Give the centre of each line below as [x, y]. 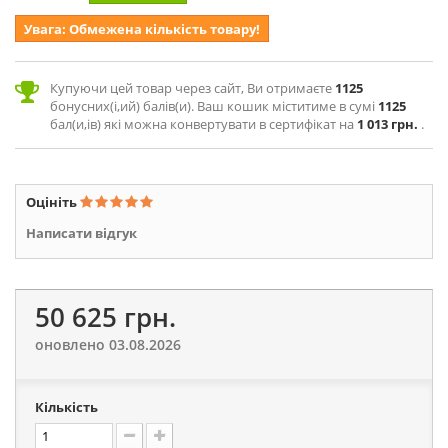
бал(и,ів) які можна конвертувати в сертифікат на [203, 124]
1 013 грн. [387, 124]
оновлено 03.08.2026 [108, 344]
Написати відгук [81, 233]
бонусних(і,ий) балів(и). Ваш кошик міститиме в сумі [214, 106]
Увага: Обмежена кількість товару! [142, 29]
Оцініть [53, 202]
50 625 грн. [105, 317]
